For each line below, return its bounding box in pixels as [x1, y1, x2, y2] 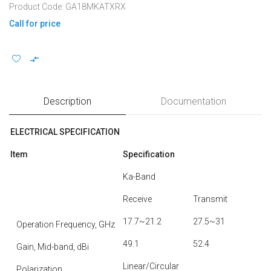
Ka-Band [123, 172, 155, 181]
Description [43, 96, 91, 107]
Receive [123, 194, 152, 204]
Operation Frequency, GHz [16, 220, 115, 229]
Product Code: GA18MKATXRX [9, 2, 126, 11]
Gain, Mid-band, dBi [16, 242, 89, 252]
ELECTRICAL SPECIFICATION [10, 127, 120, 137]
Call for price [9, 19, 60, 28]
